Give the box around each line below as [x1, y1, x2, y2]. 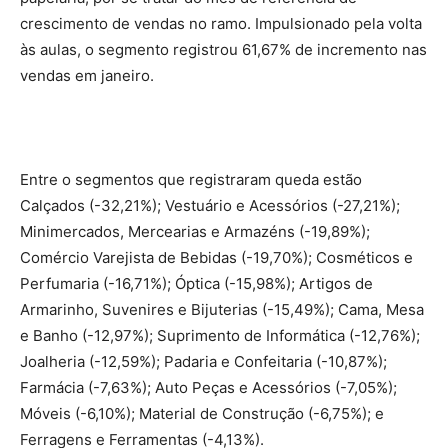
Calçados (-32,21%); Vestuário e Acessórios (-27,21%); [20, 196, 400, 216]
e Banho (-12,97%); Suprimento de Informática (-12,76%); [20, 326, 420, 346]
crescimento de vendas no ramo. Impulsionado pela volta [20, 14, 422, 34]
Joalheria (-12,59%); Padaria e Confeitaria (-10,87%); [20, 352, 387, 372]
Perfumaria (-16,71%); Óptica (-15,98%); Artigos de [20, 274, 373, 294]
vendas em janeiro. [20, 66, 154, 86]
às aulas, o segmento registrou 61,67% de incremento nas [20, 40, 427, 60]
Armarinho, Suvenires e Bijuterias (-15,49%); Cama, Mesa [20, 300, 424, 320]
